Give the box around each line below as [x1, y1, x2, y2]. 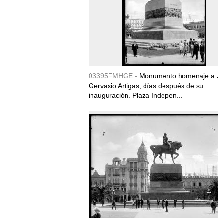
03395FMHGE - [89, 72, 139, 80]
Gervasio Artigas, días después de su [89, 82, 203, 90]
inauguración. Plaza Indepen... [89, 91, 182, 99]
